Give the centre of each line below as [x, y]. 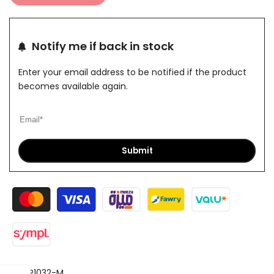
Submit [137, 150]
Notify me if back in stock [103, 46]
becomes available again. [73, 86]
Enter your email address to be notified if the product [132, 72]
